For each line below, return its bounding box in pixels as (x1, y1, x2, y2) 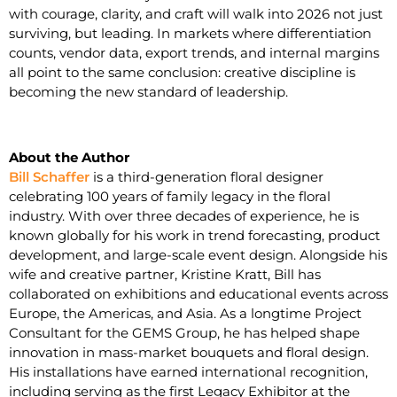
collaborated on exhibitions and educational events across (9, 285, 388, 302)
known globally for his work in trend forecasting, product (9, 227, 380, 244)
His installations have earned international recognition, (9, 363, 368, 380)
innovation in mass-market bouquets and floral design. (9, 344, 369, 361)
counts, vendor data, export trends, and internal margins (9, 44, 379, 61)
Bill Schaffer (9, 168, 90, 185)
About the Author (9, 149, 129, 166)
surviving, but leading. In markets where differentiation (9, 25, 371, 42)
